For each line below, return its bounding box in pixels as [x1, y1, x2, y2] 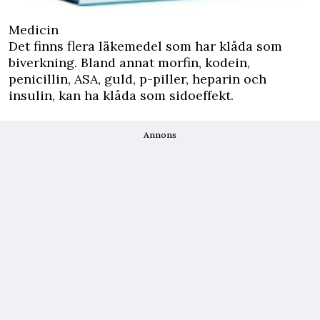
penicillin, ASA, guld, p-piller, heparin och [9, 70, 266, 87]
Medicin [9, 21, 59, 38]
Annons [144, 129, 176, 140]
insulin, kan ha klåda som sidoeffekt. [9, 86, 234, 104]
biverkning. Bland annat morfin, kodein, [9, 54, 250, 71]
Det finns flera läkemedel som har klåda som [9, 37, 282, 54]
